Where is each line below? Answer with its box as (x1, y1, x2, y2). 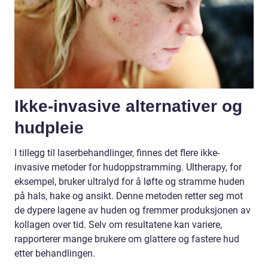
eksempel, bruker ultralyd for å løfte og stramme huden (14, 175, 245, 187)
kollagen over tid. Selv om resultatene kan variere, (14, 218, 222, 230)
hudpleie (14, 118, 84, 137)
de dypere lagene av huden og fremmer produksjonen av (14, 204, 251, 216)
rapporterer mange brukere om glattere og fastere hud (14, 233, 239, 245)
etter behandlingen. (14, 247, 95, 259)
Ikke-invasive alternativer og (14, 96, 242, 115)
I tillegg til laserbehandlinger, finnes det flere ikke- (14, 147, 220, 159)
